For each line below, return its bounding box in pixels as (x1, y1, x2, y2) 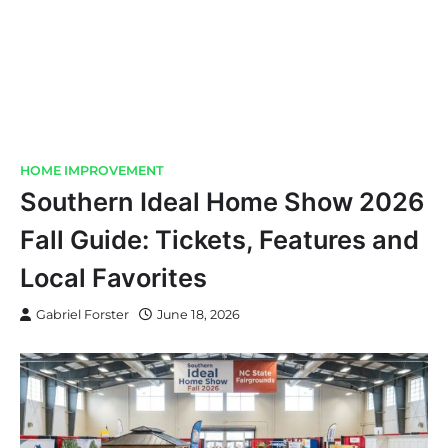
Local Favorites (20, 261, 207, 293)
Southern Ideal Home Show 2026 (20, 185, 424, 217)
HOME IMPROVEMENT (20, 162, 164, 178)
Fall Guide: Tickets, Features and (20, 223, 419, 255)
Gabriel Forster (36, 306, 129, 322)
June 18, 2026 (157, 306, 240, 322)
